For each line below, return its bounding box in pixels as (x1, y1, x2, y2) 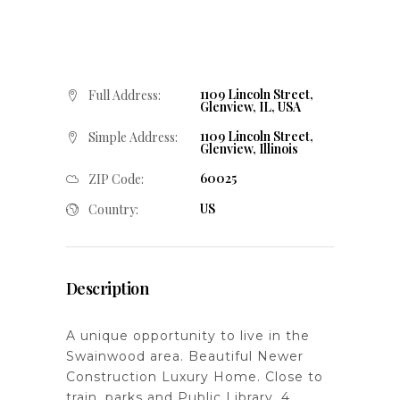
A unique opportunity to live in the (66, 328, 310, 344)
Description (66, 278, 149, 299)
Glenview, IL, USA (200, 98, 301, 115)
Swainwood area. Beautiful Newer (66, 348, 304, 364)
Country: (88, 201, 138, 219)
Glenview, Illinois (200, 140, 298, 157)
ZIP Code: (88, 171, 144, 188)
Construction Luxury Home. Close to (66, 369, 323, 385)
